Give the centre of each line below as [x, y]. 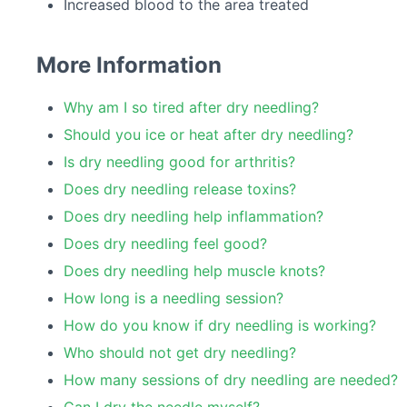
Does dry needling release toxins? [180, 189]
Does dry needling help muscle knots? [194, 271]
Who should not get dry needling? [180, 353]
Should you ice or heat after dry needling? [208, 135]
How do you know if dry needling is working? [220, 326]
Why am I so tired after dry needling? [191, 108]
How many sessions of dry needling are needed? [231, 380]
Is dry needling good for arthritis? [179, 162]
